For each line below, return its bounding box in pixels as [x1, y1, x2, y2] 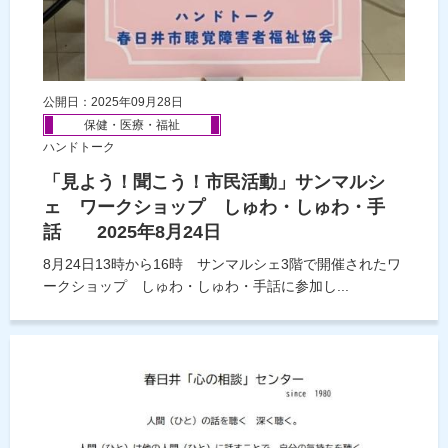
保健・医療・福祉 [84, 117, 180, 132]
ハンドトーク [43, 139, 115, 154]
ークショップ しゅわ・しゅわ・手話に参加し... [43, 277, 349, 294]
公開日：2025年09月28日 [43, 94, 183, 109]
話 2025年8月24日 [43, 221, 221, 242]
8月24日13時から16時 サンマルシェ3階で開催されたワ [43, 255, 401, 272]
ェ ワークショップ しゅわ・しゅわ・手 [43, 196, 385, 217]
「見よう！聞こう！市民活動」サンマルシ [43, 171, 385, 192]
